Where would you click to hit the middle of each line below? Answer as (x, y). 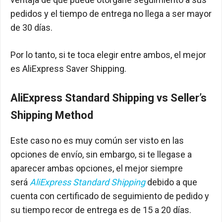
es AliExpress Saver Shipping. (68, 69)
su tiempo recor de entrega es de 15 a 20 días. (101, 210)
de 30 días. (31, 28)
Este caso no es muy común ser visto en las (97, 140)
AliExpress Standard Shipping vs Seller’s (109, 98)
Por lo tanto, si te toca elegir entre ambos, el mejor (108, 55)
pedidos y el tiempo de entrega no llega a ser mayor (111, 14)
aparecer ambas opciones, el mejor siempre (97, 168)
